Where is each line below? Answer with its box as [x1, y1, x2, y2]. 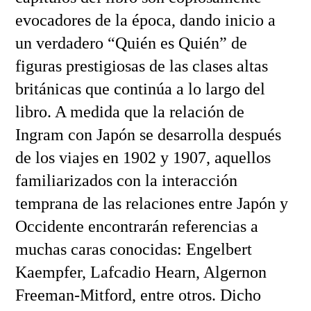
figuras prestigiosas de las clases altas [15, 56, 268, 75]
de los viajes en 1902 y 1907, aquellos [15, 148, 271, 167]
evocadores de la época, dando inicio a [15, 10, 276, 29]
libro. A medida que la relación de [15, 102, 244, 121]
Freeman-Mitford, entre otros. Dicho [15, 285, 261, 304]
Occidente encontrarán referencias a [15, 217, 258, 235]
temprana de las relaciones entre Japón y [15, 194, 288, 212]
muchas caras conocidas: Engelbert [15, 239, 252, 258]
